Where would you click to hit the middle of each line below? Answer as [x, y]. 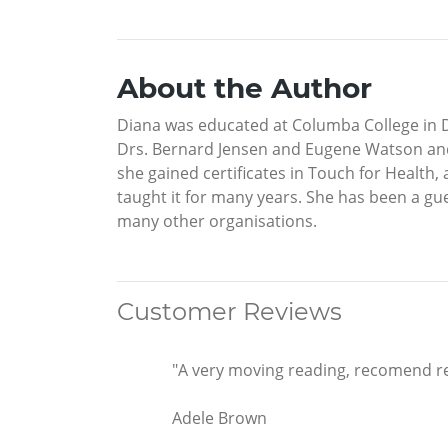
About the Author [244, 88]
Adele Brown [219, 418]
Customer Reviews [229, 312]
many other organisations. [217, 221]
